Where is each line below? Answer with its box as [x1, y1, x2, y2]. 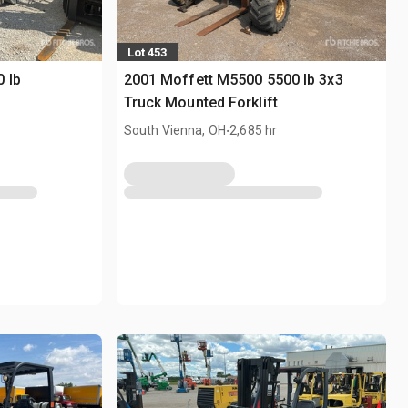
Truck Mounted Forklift [123, 94, 278, 112]
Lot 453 [127, 45, 167, 59]
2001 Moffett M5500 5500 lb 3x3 [123, 71, 343, 89]
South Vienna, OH [123, 123, 227, 138]
